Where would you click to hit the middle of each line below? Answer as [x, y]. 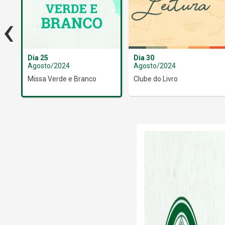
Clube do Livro [155, 79]
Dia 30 [144, 58]
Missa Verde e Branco [62, 79]
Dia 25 [38, 58]
